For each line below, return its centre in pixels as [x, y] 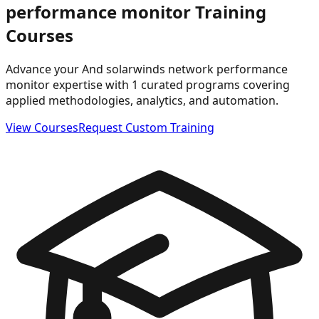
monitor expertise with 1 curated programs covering [148, 84]
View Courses [42, 127]
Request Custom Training [146, 127]
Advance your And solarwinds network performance [147, 69]
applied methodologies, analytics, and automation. [142, 100]
